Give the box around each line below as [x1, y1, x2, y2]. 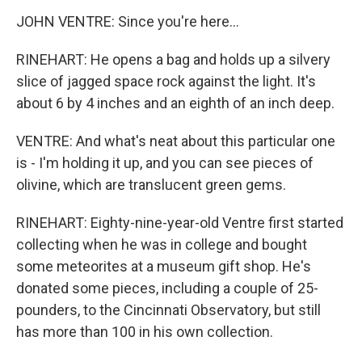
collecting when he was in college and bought [16, 236, 307, 253]
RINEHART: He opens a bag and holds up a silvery [16, 51, 330, 68]
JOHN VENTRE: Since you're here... [16, 13, 239, 30]
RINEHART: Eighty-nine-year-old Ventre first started [16, 214, 343, 231]
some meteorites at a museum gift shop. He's [16, 258, 311, 275]
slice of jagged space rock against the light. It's [16, 73, 316, 90]
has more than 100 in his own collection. [16, 323, 273, 340]
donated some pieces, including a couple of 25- [16, 280, 318, 297]
